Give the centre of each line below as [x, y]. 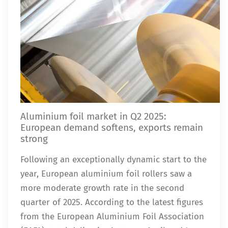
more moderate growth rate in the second [102, 188]
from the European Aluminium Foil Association [112, 217]
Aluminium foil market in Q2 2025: [93, 116]
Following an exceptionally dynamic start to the [113, 160]
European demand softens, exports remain [112, 127]
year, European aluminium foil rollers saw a [106, 174]
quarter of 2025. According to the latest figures [112, 202]
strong [34, 139]
